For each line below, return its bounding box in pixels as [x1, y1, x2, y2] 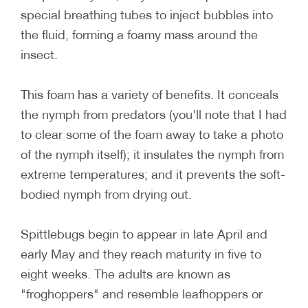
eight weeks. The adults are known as [21, 265, 230, 281]
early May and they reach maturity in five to [21, 245, 261, 261]
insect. [21, 46, 58, 62]
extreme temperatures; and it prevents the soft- [21, 166, 285, 181]
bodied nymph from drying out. [21, 186, 192, 201]
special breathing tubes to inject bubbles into [21, 6, 273, 22]
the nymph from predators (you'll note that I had [21, 106, 287, 122]
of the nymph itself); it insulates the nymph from [21, 146, 284, 162]
